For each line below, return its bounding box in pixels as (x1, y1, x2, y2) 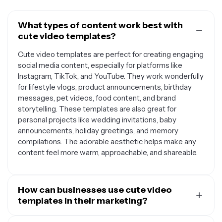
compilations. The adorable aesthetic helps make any (18, 137, 196, 146)
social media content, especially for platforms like (18, 60, 182, 70)
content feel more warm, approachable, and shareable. (18, 148, 198, 157)
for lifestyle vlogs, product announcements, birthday (18, 82, 192, 92)
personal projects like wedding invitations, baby (18, 115, 176, 124)
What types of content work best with (18, 20, 183, 31)
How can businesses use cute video (18, 184, 172, 195)
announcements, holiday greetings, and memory (18, 126, 178, 135)
